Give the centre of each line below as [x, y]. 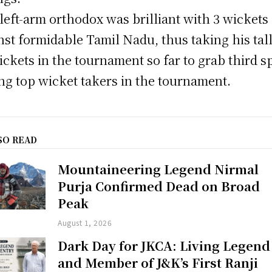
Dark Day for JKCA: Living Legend [164, 246]
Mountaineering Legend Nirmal [158, 169]
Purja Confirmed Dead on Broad [159, 186]
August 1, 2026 [85, 223]
